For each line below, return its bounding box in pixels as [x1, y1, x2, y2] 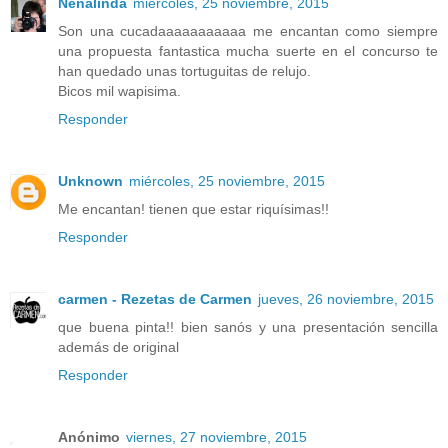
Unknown [58, 173, 123, 190]
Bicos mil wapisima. [58, 83, 181, 100]
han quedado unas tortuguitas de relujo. [58, 63, 311, 80]
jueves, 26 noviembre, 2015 [258, 291, 434, 308]
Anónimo [58, 429, 120, 446]
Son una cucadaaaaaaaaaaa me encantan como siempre [58, 23, 438, 40]
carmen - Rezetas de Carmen [58, 291, 252, 308]
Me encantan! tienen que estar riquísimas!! [58, 201, 329, 218]
